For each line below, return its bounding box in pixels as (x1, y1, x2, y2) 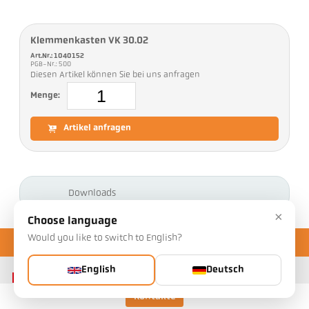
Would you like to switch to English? (28, 233, 182, 243)
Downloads (68, 188, 117, 199)
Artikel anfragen (63, 124, 132, 133)
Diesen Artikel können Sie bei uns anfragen (30, 71, 201, 80)
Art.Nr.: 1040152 (30, 52, 85, 61)
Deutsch (206, 265, 244, 275)
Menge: (30, 91, 61, 100)
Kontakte (133, 292, 176, 303)
